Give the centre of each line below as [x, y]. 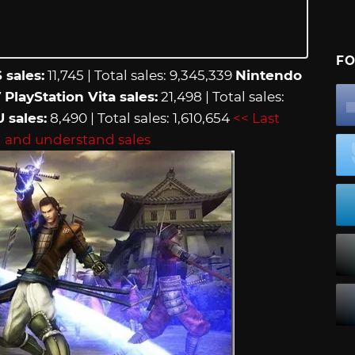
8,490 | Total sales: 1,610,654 [140, 118]
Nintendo [269, 75]
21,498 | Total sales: [221, 96]
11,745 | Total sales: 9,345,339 [140, 75]
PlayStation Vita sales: [81, 96]
